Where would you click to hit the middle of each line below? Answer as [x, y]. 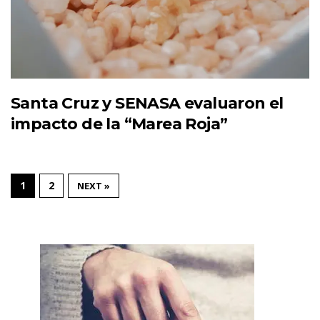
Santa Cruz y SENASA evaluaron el [147, 104]
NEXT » [94, 186]
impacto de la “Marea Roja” [119, 124]
